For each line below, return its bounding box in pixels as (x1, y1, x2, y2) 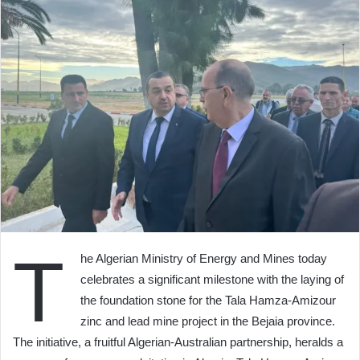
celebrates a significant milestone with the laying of (80, 272, 344, 286)
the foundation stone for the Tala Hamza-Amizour (80, 292, 336, 307)
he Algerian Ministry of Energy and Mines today (80, 251, 327, 265)
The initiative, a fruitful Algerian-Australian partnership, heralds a (13, 334, 343, 349)
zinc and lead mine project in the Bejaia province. (80, 313, 335, 328)
